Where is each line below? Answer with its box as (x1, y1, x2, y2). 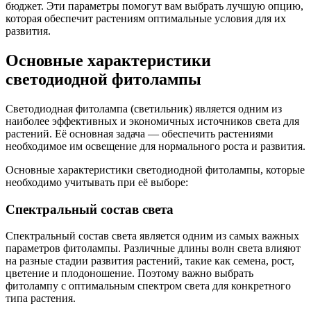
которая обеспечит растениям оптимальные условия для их (6, 12, 286, 24)
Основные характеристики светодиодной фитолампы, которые (6, 163, 305, 176)
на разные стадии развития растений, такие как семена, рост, (6, 255, 294, 267)
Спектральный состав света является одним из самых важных (6, 230, 299, 242)
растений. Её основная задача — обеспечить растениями (6, 127, 274, 140)
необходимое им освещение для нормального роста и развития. (6, 140, 305, 152)
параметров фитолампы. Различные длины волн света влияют (6, 242, 301, 255)
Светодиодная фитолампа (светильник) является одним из (6, 102, 282, 115)
